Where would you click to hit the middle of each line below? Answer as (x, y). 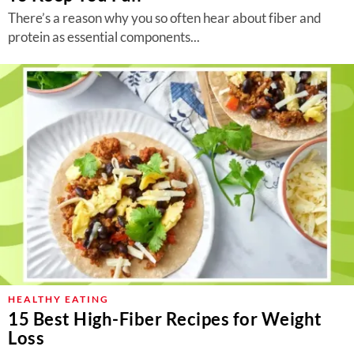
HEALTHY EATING (58, 299)
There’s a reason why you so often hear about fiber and (165, 18)
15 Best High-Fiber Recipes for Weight (165, 319)
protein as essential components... (104, 37)
